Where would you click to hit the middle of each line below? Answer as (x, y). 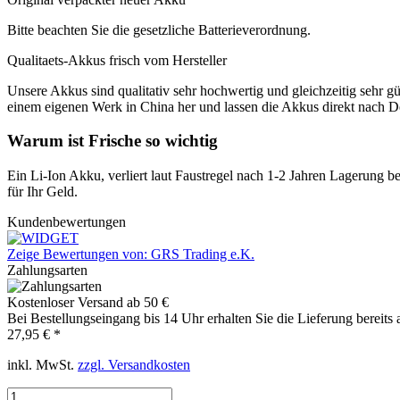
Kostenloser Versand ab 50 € (88, 303)
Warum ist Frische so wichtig (112, 141)
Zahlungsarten (47, 271)
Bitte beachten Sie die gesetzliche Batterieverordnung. (159, 29)
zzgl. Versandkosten (134, 365)
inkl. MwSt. (42, 365)
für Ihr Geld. (42, 192)
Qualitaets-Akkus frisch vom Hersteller (117, 60)
